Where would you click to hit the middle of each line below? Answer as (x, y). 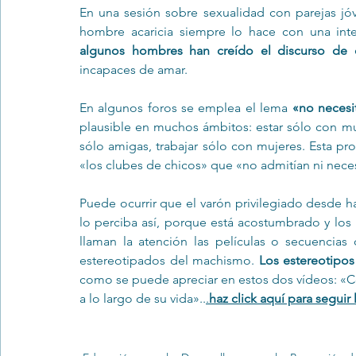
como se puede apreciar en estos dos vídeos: (210, 280)
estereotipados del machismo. (169, 261)
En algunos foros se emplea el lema (186, 108)
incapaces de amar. (133, 70)
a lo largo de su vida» (139, 299)
